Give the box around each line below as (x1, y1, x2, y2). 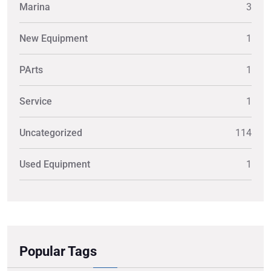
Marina (19, 1, 50, 13)
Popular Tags (19, 244, 97, 260)
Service (19, 96, 52, 108)
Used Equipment (19, 158, 90, 171)
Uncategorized (19, 127, 82, 139)
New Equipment (19, 33, 88, 45)
